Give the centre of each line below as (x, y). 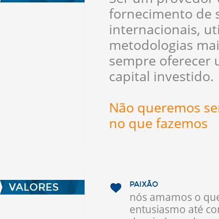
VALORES (34, 187)
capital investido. (161, 76)
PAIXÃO (144, 184)
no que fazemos (158, 123)
